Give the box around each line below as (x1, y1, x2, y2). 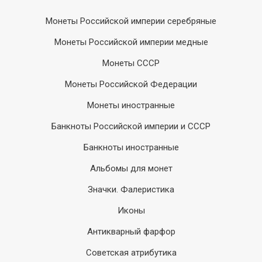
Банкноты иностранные (83, 142, 179, 153)
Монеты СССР (102, 58, 160, 68)
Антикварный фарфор (87, 226, 175, 237)
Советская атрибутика (85, 247, 177, 258)
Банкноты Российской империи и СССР (51, 121, 211, 132)
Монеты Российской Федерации (65, 79, 197, 89)
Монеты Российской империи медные (54, 37, 208, 47)
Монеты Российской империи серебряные (46, 16, 216, 26)
